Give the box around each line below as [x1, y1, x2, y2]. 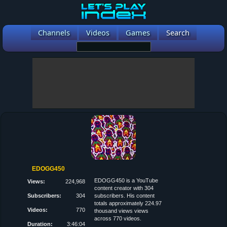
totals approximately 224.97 [94, 200, 162, 206]
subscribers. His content [94, 193, 155, 199]
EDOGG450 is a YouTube [94, 177, 159, 183]
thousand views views [94, 208, 149, 214]
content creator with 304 [94, 185, 154, 191]
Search [166, 27, 190, 37]
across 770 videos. [94, 215, 142, 221]
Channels [37, 27, 70, 37]
